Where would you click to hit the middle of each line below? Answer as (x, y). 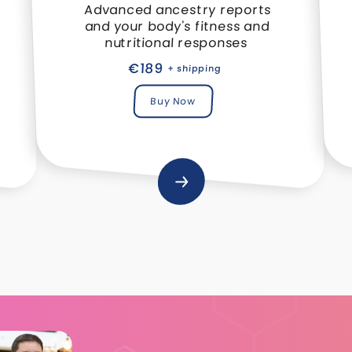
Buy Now (173, 101)
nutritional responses (176, 42)
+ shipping (194, 68)
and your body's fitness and (177, 26)
